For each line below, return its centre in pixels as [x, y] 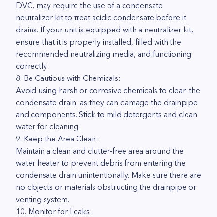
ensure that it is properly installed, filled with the [99, 42]
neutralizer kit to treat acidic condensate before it [101, 17]
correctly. [32, 66]
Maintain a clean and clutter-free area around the [100, 151]
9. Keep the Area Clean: [57, 139]
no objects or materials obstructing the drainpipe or [106, 187]
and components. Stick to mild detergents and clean [107, 114]
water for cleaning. [48, 126]
